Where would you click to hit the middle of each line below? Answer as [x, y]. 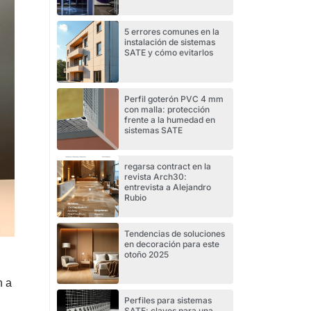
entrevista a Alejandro [168, 187]
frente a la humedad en [170, 120]
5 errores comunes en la [172, 32]
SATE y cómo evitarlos [170, 53]
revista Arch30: [156, 176]
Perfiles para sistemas [168, 301]
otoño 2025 [147, 254]
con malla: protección [167, 109]
